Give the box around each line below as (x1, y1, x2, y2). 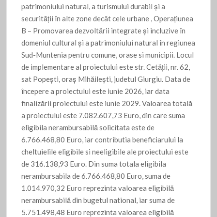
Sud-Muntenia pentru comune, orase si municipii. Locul (21, 50, 194, 60)
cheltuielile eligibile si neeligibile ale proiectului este (21, 147, 189, 156)
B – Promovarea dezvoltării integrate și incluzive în (21, 26, 186, 35)
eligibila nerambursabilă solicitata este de (21, 123, 155, 132)
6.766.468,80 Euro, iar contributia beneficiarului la (21, 135, 184, 144)
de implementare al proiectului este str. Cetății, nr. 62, (21, 62, 190, 72)
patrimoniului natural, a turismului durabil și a (21, 2, 166, 11)
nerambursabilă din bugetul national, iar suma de (21, 196, 175, 205)
